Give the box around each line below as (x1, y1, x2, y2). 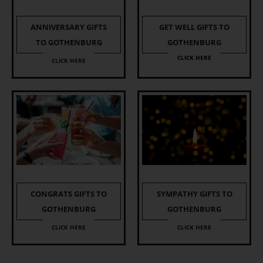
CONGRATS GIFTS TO (31, 188, 107, 199)
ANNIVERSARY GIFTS (31, 22, 107, 33)
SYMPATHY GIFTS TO (156, 188, 232, 199)
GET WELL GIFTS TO (159, 22, 230, 33)
